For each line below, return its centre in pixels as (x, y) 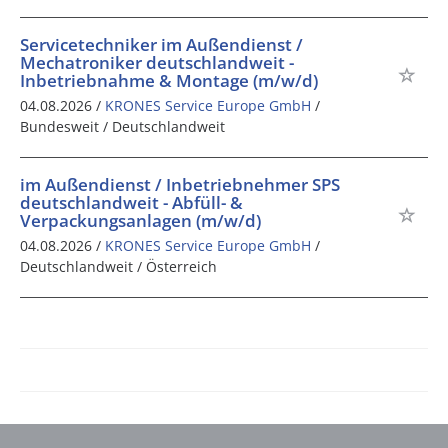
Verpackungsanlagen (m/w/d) (140, 220)
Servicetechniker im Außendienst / (161, 44)
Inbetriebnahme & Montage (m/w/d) (169, 80)
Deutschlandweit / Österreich (118, 266)
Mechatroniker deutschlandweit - (157, 62)
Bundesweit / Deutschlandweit (122, 126)
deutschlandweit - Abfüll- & (131, 202)
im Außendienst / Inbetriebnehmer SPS (180, 184)
